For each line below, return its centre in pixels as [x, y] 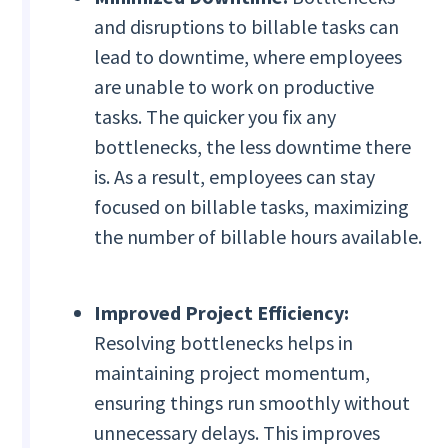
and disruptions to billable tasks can [247, 27]
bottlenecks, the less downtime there [253, 147]
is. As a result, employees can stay [235, 177]
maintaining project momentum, [232, 373]
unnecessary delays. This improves [237, 433]
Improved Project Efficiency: [222, 313]
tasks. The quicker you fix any [215, 117]
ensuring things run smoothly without [252, 403]
